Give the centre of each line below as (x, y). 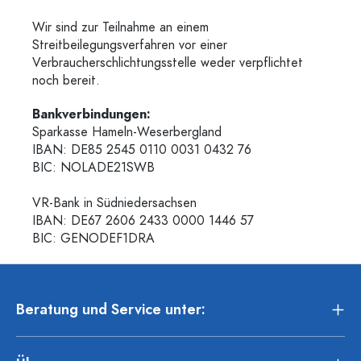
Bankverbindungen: (91, 114)
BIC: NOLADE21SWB (95, 168)
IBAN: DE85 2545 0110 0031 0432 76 (146, 150)
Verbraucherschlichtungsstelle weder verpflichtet (168, 63)
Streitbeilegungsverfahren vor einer (130, 45)
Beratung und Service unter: (111, 309)
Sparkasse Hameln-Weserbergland (127, 132)
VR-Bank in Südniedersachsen (118, 203)
